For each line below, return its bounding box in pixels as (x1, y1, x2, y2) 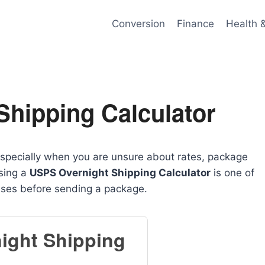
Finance (176, 17, 214, 30)
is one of (211, 167, 254, 179)
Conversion (111, 17, 165, 30)
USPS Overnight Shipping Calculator (30, 167, 211, 179)
